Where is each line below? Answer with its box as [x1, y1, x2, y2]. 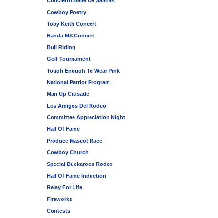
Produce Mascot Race [47, 137, 102, 144]
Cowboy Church [47, 149, 89, 155]
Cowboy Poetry [47, 9, 86, 15]
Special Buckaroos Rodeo [47, 161, 113, 167]
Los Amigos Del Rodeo [47, 102, 106, 109]
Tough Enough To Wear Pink [47, 67, 120, 73]
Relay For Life [47, 184, 82, 190]
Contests [47, 207, 70, 214]
